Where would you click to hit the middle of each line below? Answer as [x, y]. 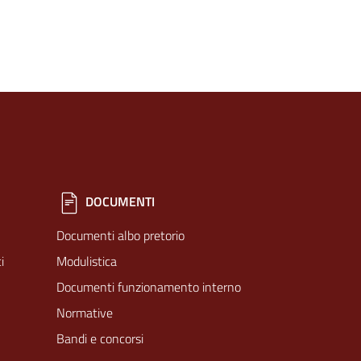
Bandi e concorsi [100, 338]
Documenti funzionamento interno [149, 287]
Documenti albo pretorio [120, 235]
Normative [85, 313]
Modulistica [87, 261]
